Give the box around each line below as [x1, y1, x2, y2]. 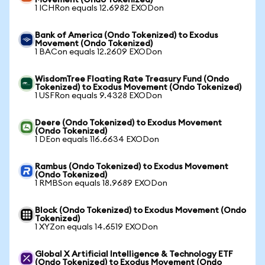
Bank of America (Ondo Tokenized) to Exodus [35, 31, 218, 40]
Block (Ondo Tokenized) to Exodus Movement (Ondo [35, 206, 246, 215]
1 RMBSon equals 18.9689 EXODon [35, 179, 167, 188]
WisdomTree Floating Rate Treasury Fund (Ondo [35, 75, 229, 83]
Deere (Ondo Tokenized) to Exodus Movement [35, 119, 222, 127]
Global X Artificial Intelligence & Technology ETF [35, 250, 233, 258]
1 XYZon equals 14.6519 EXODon [35, 223, 158, 231]
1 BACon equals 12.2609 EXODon [35, 48, 162, 56]
